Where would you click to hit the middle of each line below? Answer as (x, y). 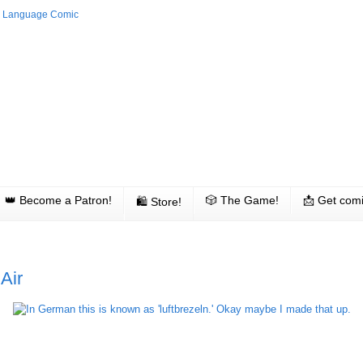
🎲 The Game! (242, 201)
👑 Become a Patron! (58, 201)
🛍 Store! (159, 202)
